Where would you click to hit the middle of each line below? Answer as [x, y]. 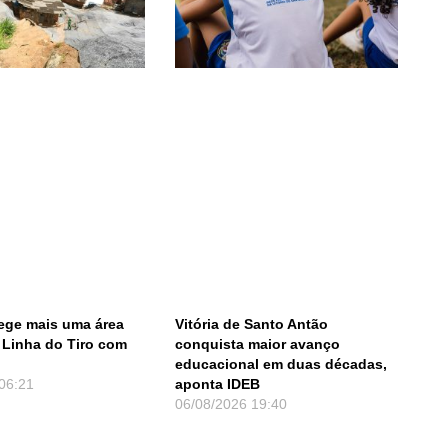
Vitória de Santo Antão [251, 323]
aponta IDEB [217, 383]
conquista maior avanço [257, 343]
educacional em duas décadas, [280, 363]
